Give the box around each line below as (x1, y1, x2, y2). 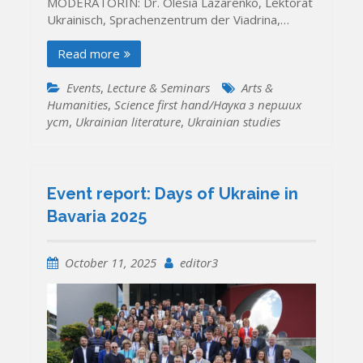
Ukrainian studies (187, 113, 281, 130)
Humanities (47, 96, 109, 113)
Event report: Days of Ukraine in (47, 184, 299, 204)
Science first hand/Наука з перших (114, 96, 302, 113)
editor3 (180, 254, 219, 271)
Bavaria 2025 (47, 207, 147, 227)
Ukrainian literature (75, 113, 181, 130)
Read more (58, 45, 121, 62)
